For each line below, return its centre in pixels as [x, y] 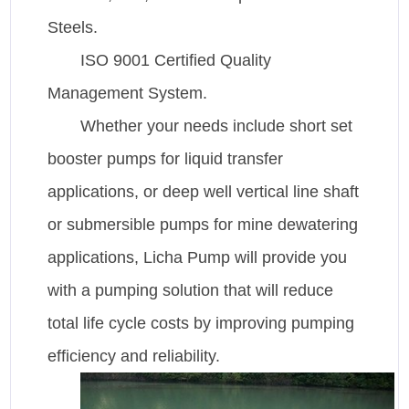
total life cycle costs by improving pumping [201, 324]
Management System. [128, 94]
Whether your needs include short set [217, 126]
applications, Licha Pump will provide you [198, 258]
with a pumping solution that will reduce [191, 291]
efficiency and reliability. [134, 357]
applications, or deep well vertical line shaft [204, 192]
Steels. [73, 28]
